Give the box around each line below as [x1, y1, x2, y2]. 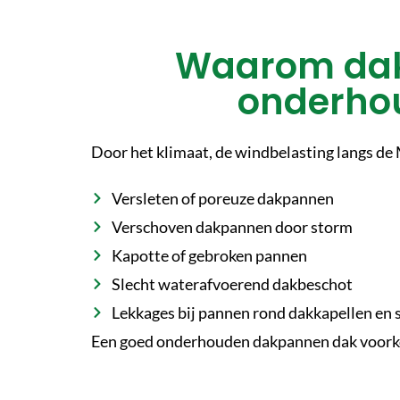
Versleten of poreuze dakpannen [111, 187, 334, 208]
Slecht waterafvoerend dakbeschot [111, 273, 353, 294]
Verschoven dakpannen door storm [111, 216, 353, 237]
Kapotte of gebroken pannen [111, 245, 307, 265]
